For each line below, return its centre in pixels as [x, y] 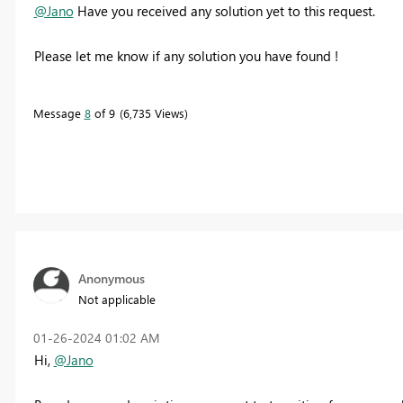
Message [58, 112]
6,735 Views [153, 112]
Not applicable [116, 299]
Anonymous [111, 278]
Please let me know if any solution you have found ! [186, 55]
